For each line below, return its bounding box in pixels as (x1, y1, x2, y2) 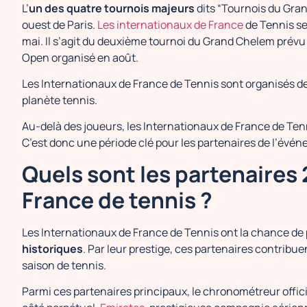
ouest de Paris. (22, 16, 97, 32)
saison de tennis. (22, 257, 108, 273)
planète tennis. (22, 93, 97, 108)
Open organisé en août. (22, 49, 140, 65)
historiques (22, 241, 83, 256)
